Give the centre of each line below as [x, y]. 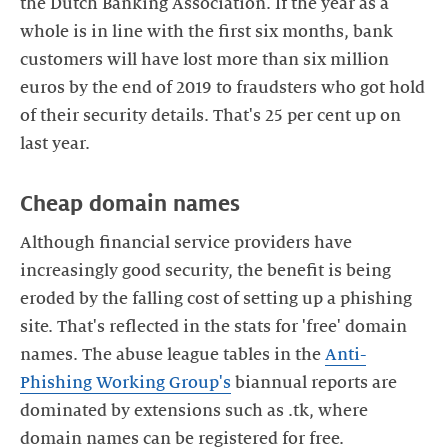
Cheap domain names [130, 204]
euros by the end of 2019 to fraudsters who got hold [222, 88]
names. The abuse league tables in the [172, 355]
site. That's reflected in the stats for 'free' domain [213, 327]
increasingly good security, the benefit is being [205, 271]
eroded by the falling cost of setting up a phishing [216, 299]
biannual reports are [314, 383]
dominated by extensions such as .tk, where [194, 411]
